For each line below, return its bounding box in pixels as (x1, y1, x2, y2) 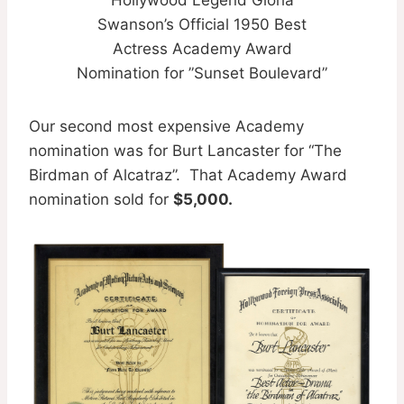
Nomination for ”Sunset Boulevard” (77, 64, 327, 83)
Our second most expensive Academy (29, 117, 304, 136)
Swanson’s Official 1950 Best (97, 15, 307, 34)
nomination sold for (29, 190, 173, 209)
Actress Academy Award (112, 40, 292, 59)
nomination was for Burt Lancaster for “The (29, 142, 342, 161)
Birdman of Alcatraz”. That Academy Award (29, 166, 347, 185)
